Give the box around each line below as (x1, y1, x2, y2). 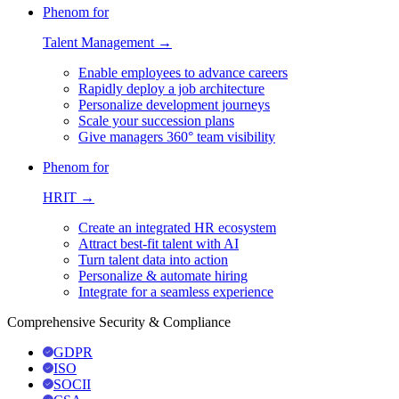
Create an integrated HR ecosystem (78, 219, 276, 235)
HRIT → (43, 189, 94, 205)
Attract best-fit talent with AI (78, 235, 239, 251)
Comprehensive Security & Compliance (7, 313, 231, 330)
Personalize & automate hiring (78, 267, 248, 283)
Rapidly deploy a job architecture (78, 80, 265, 96)
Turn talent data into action (78, 251, 228, 267)
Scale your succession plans (78, 112, 234, 128)
